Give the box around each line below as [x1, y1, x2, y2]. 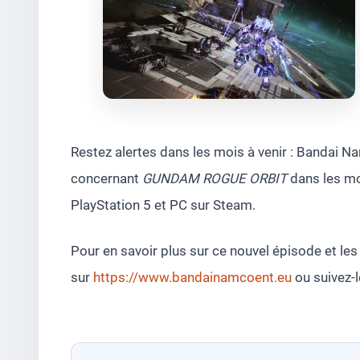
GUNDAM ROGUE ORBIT [142, 170, 287, 186]
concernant [71, 170, 142, 186]
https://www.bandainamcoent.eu [93, 268, 292, 285]
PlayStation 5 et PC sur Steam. [71, 196, 256, 213]
